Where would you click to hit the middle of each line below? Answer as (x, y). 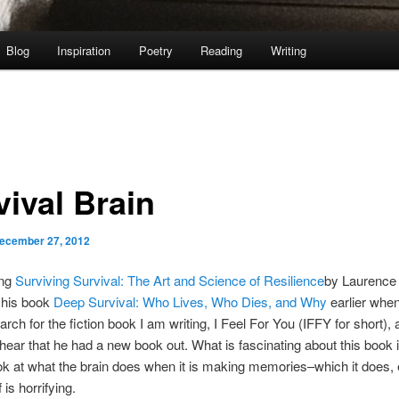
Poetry (155, 51)
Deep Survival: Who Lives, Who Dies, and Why (188, 302)
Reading (222, 51)
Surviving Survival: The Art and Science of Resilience (169, 281)
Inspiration (84, 51)
